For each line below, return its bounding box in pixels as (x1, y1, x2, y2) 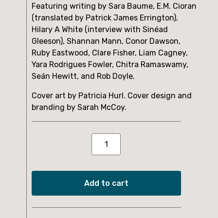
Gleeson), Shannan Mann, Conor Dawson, (32, 36, 181, 46)
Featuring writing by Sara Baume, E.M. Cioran (32, 1, 197, 11)
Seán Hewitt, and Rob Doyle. (32, 71, 135, 81)
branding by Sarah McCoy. (32, 102, 127, 112)
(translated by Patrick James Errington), (32, 13, 178, 22)
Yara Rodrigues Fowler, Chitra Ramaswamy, (32, 59, 188, 69)
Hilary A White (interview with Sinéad (32, 24, 168, 34)
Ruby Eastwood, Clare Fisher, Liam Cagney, (32, 48, 188, 57)
